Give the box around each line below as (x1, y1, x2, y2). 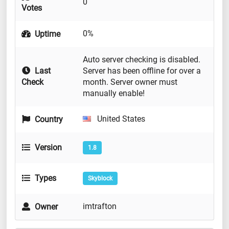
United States (95, 114, 145, 124)
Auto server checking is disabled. (83, 55, 200, 65)
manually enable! (83, 88, 145, 99)
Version (33, 143, 62, 153)
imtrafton (83, 201, 117, 212)
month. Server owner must (83, 77, 177, 87)
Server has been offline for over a (83, 66, 201, 76)
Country (33, 114, 63, 125)
